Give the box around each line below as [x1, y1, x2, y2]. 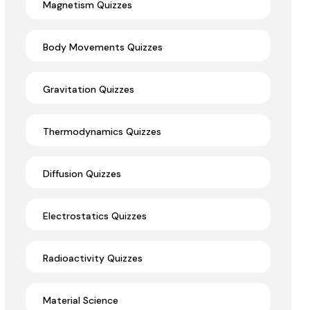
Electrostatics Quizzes [43, 210, 147, 223]
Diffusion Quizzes [43, 167, 121, 181]
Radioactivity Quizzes [43, 252, 143, 265]
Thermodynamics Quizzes [43, 125, 161, 138]
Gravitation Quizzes [43, 83, 134, 96]
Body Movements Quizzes [43, 41, 163, 54]
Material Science [43, 294, 118, 307]
